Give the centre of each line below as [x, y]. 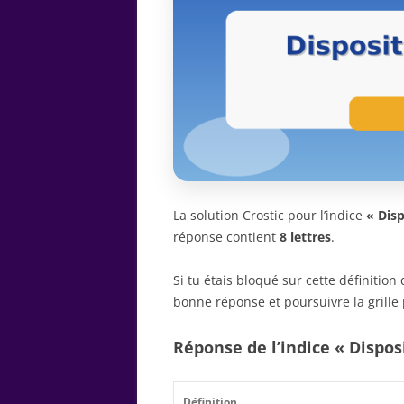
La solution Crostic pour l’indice [270, 215]
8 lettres [305, 236]
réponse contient [226, 236]
